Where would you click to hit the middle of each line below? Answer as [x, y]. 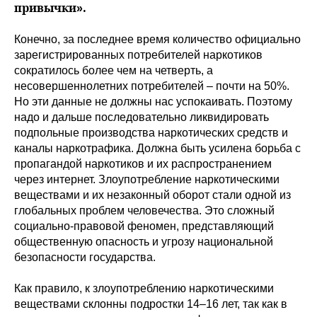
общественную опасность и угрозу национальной [144, 242]
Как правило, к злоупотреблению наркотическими [144, 288]
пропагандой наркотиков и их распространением [143, 164]
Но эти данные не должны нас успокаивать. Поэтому [153, 102]
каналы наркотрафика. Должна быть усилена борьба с [157, 148]
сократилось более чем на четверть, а [114, 70]
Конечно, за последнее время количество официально [157, 39]
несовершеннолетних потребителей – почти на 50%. [152, 86]
